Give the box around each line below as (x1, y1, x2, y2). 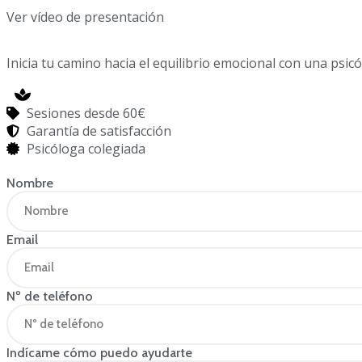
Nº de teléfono (6, 288, 93, 304)
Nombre (6, 175, 53, 191)
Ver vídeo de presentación (6, 8, 164, 26)
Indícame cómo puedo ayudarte (6, 345, 192, 360)
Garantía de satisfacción (27, 122, 171, 140)
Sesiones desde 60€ (27, 104, 145, 122)
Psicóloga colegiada (27, 140, 145, 158)
